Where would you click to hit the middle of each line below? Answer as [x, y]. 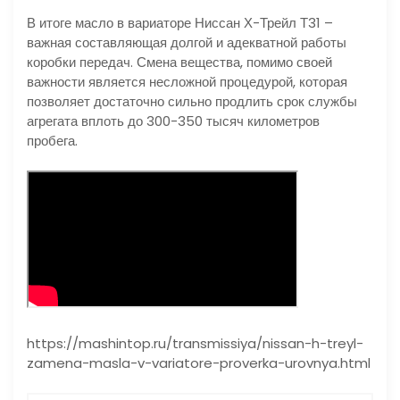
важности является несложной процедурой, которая [187, 81]
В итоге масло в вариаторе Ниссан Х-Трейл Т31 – [180, 22]
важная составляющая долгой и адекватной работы [187, 42]
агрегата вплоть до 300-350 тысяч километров [173, 121]
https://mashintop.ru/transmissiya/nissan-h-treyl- [195, 343]
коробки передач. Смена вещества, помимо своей [179, 62]
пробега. [52, 140]
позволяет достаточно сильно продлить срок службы [192, 101]
